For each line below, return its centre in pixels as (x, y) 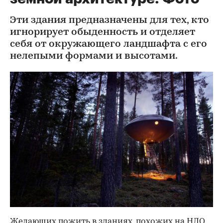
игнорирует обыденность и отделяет (103, 32)
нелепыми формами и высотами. (94, 56)
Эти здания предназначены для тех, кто (110, 20)
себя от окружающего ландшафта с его (109, 44)
